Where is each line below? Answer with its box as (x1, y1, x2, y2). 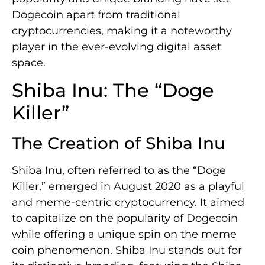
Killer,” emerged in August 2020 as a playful (12, 180, 244, 193)
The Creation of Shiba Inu (12, 133, 225, 154)
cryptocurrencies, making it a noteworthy (12, 24, 232, 38)
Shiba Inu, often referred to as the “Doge (12, 164, 226, 177)
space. (12, 56, 46, 70)
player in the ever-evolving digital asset (12, 40, 221, 54)
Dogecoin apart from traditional (12, 8, 180, 22)
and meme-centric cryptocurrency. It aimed (12, 196, 244, 209)
